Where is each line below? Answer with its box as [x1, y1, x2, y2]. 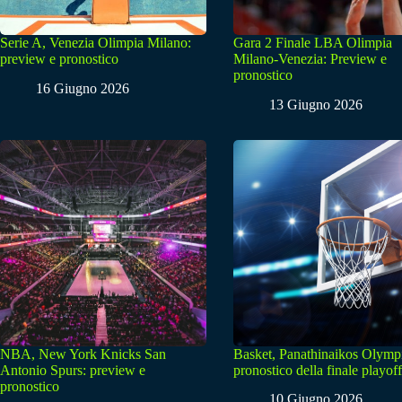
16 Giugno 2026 [36, 80, 129, 96]
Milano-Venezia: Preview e [233, 50, 387, 66]
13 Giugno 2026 [269, 96, 363, 112]
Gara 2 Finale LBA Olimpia [233, 34, 392, 50]
